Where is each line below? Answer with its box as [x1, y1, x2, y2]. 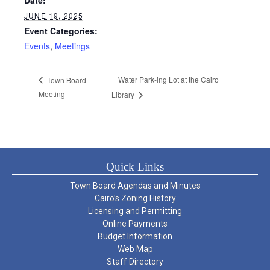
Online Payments [102, 218, 168, 228]
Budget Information [98, 231, 172, 241]
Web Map [117, 243, 153, 254]
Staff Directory [107, 256, 163, 266]
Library [111, 89, 136, 99]
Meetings [55, 39, 90, 52]
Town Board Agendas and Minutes [69, 180, 201, 190]
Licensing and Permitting [88, 206, 182, 216]
